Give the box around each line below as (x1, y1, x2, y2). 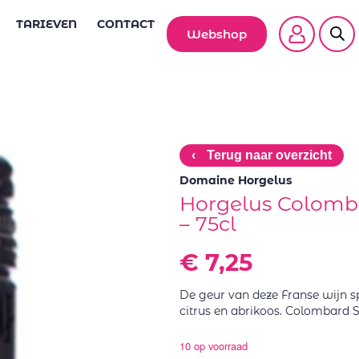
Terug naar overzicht (204, 148, 332, 162)
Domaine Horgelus (179, 173, 292, 188)
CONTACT (97, 17, 155, 31)
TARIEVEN (16, 17, 77, 31)
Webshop (187, 26, 247, 42)
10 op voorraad (179, 338, 248, 353)
